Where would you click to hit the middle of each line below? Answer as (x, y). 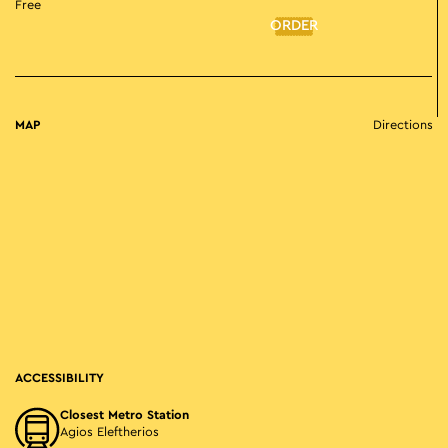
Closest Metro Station (124, 415)
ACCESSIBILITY (59, 378)
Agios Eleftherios (109, 432)
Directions (403, 125)
